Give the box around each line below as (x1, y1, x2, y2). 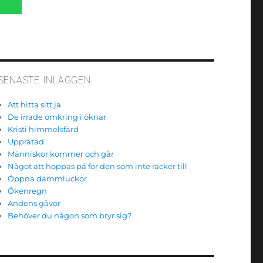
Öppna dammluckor (7, 174, 87, 183)
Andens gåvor (7, 198, 60, 208)
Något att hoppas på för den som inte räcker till (7, 161, 187, 171)
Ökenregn (7, 186, 47, 195)
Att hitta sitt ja (7, 100, 61, 109)
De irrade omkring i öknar (7, 112, 106, 122)
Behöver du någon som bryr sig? (7, 211, 131, 220)
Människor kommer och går (7, 149, 114, 159)
